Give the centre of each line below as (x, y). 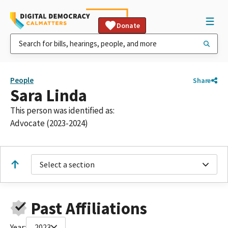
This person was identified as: (62, 110)
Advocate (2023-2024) (49, 123)
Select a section (67, 164)
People (22, 80)
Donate (128, 25)
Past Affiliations (89, 208)
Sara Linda (49, 95)
